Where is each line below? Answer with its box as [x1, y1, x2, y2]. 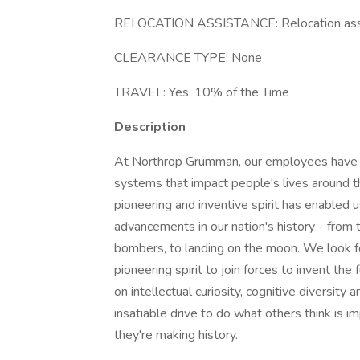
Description [114, 118, 186, 136]
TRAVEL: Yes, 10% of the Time [114, 84, 289, 101]
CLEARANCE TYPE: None [114, 49, 262, 67]
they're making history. [114, 326, 238, 344]
